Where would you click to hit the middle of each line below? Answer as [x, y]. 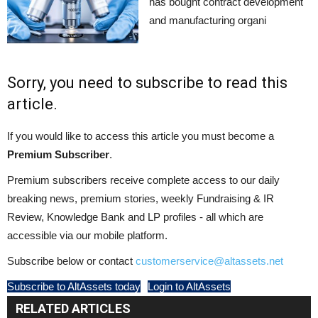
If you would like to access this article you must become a [141, 136]
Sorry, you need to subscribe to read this [147, 83]
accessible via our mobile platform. [87, 236]
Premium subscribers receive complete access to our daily [143, 180]
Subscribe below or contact [71, 261]
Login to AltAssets [189, 287]
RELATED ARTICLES [73, 309]
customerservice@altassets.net [209, 261]
